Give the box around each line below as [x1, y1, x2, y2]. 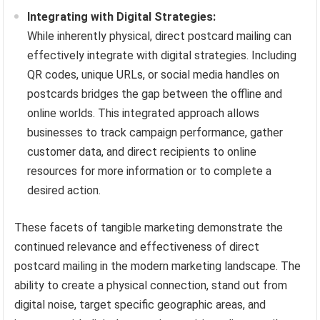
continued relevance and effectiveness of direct [14, 240, 260, 254]
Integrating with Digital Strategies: [27, 10, 216, 24]
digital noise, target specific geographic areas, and [14, 298, 266, 312]
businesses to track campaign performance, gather [27, 126, 284, 140]
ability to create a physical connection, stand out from [14, 279, 288, 293]
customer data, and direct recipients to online [27, 145, 257, 159]
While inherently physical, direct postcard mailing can [27, 29, 292, 44]
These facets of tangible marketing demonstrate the [14, 221, 284, 235]
